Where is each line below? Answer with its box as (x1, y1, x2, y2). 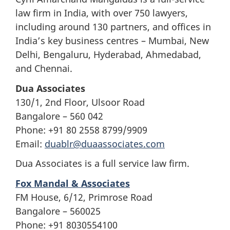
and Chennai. (15, 62, 72, 74)
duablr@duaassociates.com (45, 137, 165, 150)
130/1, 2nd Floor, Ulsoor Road (15, 95, 145, 108)
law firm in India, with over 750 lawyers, (15, 7, 188, 19)
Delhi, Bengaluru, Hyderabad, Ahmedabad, (15, 48, 201, 61)
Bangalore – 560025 (15, 204, 101, 217)
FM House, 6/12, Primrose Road (15, 190, 152, 203)
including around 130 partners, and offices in (15, 21, 211, 33)
